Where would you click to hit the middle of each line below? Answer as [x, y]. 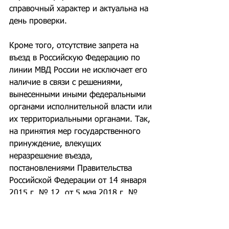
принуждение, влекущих [56, 144]
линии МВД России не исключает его [79, 71]
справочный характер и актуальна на [80, 9]
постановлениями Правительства [72, 169]
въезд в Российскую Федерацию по [76, 58]
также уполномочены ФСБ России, [75, 218]
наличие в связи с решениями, [67, 83]
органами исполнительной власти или [82, 107]
